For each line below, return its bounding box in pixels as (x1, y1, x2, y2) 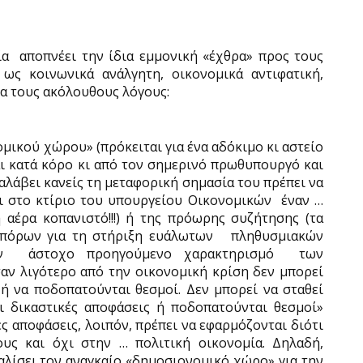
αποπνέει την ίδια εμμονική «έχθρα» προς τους (19, 47, 324, 65)
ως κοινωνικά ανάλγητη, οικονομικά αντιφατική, (4, 65, 324, 83)
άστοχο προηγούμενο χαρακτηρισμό (28, 245, 275, 263)
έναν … (280, 191, 324, 209)
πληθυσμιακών (231, 227, 323, 245)
